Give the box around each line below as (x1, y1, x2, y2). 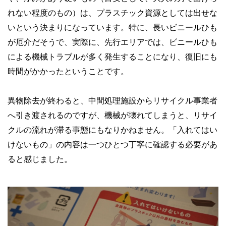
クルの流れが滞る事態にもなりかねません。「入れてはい (8, 125, 217, 134)
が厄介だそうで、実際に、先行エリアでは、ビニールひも (8, 37, 217, 46)
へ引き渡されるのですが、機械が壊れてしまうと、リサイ (8, 110, 217, 120)
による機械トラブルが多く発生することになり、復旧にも (8, 52, 217, 61)
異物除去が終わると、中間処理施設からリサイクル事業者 (8, 96, 217, 105)
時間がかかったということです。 (8, 67, 129, 76)
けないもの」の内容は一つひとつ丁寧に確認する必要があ (8, 140, 217, 149)
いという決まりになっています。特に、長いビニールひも (8, 23, 217, 32)
